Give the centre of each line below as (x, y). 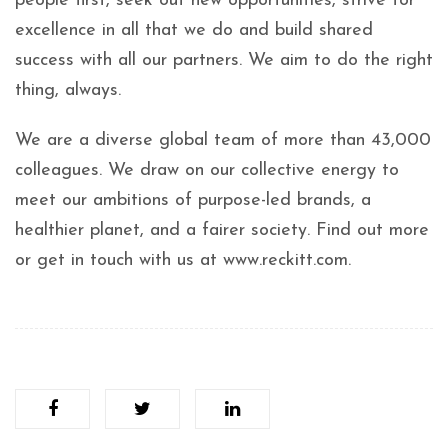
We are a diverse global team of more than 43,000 (223, 140)
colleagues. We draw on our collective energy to (207, 170)
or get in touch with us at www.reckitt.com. (183, 260)
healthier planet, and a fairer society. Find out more (222, 230)
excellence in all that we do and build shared (194, 30)
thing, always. (68, 90)
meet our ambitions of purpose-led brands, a (193, 200)
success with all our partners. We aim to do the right (224, 60)
